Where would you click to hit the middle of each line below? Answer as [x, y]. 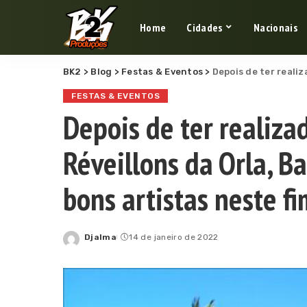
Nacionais [275, 27]
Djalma [101, 237]
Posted [100, 243]
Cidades [205, 27]
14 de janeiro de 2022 [174, 237]
